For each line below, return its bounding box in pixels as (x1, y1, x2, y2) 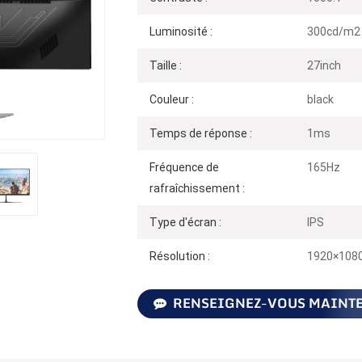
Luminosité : (149, 24, 213, 38)
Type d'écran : (149, 215, 221, 229)
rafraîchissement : (149, 181, 245, 195)
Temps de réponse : (149, 126, 252, 140)
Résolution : (149, 249, 210, 263)
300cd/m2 (306, 24, 360, 38)
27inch (306, 58, 341, 72)
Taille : (149, 58, 182, 72)
